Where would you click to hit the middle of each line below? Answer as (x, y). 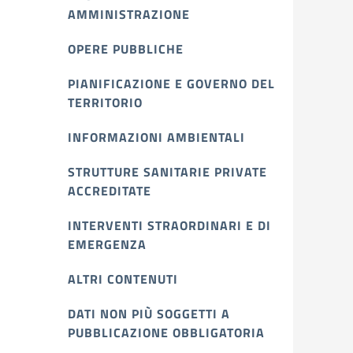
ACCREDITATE (110, 191)
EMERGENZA (107, 244)
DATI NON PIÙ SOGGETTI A (149, 314)
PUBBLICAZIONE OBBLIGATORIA (166, 333)
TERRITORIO (105, 102)
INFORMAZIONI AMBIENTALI (156, 137)
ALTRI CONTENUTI (123, 279)
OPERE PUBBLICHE (126, 49)
